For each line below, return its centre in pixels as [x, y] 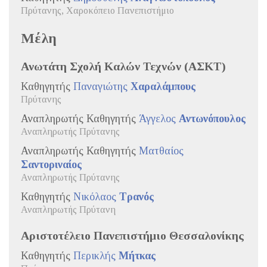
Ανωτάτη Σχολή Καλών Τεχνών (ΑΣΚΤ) [123, 66]
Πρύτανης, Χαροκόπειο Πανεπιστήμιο [97, 10]
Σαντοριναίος [51, 164]
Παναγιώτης [102, 86]
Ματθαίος [161, 150]
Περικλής [96, 255]
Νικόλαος [96, 196]
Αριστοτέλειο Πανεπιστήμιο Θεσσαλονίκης [132, 235]
